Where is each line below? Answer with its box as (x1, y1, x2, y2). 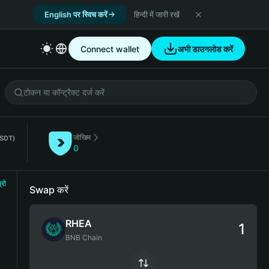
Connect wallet (80, 43, 139, 54)
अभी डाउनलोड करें (178, 43, 233, 54)
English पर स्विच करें (44, 9, 107, 19)
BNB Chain (65, 233, 102, 242)
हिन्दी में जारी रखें (134, 9, 180, 19)
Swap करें (29, 184, 68, 196)
